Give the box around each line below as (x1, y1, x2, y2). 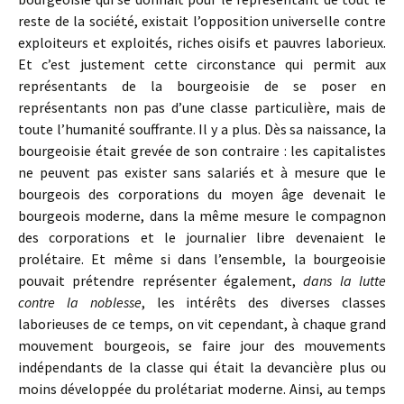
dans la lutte (303, 271, 387, 289)
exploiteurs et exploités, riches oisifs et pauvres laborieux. (18, 33, 386, 51)
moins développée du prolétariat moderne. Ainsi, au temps (18, 380, 386, 398)
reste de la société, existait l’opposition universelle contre (18, 12, 386, 30)
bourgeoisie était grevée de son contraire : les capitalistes (18, 142, 386, 160)
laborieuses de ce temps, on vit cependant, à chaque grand (18, 315, 386, 333)
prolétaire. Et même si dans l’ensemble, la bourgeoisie (18, 250, 386, 268)
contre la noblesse (18, 293, 142, 311)
